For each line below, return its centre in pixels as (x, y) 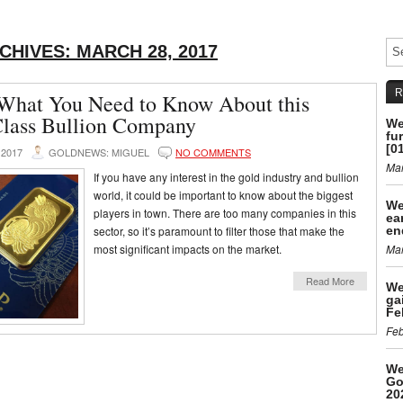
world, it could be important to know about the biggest (223, 195)
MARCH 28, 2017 (147, 51)
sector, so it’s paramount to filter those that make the (219, 231)
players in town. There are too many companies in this (225, 213)
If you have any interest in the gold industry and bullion (226, 177)
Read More (330, 281)
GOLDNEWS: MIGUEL (99, 152)
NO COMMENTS (213, 152)
